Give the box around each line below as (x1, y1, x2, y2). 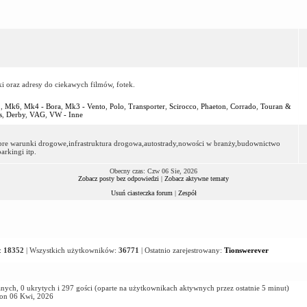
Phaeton (200, 101, 226, 110)
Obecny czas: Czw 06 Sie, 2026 (110, 167, 197, 175)
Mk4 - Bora (23, 101, 61, 110)
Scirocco (169, 101, 197, 110)
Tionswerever (223, 245, 269, 254)
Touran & (260, 101, 291, 110)
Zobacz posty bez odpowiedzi (78, 174, 159, 182)
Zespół (177, 188, 197, 197)
